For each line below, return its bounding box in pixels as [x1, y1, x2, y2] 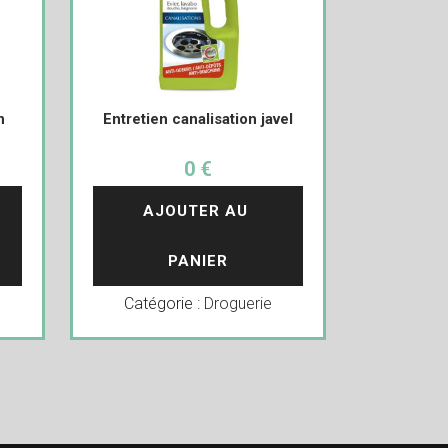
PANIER [167, 252, 228, 271]
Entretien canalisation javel [102, 110, 293, 129]
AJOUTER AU [142, 202, 253, 221]
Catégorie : [123, 294, 204, 314]
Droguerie [203, 294, 272, 314]
